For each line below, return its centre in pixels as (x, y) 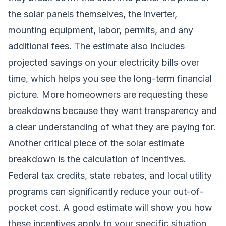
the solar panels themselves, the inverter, (93, 14)
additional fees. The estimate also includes (96, 46)
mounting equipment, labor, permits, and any (101, 30)
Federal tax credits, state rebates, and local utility (110, 175)
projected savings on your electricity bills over (104, 62)
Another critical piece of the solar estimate (96, 143)
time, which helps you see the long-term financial (110, 78)
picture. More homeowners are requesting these (108, 94)
